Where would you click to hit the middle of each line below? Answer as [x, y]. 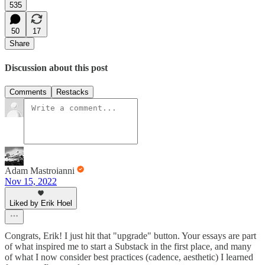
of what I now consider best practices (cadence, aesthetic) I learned [129, 257]
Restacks [72, 92]
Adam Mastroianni [40, 170]
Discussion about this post [56, 67]
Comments [28, 92]
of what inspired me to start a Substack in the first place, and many [128, 246]
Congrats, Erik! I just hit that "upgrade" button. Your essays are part [130, 235]
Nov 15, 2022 [31, 181]
